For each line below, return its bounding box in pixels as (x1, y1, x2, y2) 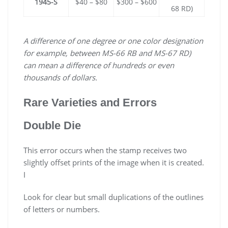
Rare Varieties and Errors (23, 96, 157, 109)
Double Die (23, 119, 81, 132)
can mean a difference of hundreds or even (23, 60, 174, 71)
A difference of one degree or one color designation (23, 36, 203, 46)
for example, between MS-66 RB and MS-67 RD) (23, 48, 191, 59)
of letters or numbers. (23, 204, 100, 215)
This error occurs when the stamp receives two (23, 145, 187, 156)
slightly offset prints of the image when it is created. (23, 157, 204, 168)
